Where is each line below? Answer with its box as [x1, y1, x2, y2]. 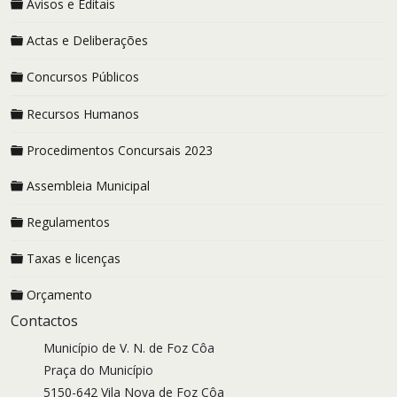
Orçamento [27, 286, 92, 303]
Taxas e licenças [27, 250, 121, 267]
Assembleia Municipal [27, 177, 150, 194]
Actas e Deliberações [27, 32, 148, 49]
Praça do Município [43, 362, 154, 378]
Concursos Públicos [27, 68, 139, 85]
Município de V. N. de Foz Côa [43, 339, 215, 356]
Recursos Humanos [27, 105, 139, 122]
